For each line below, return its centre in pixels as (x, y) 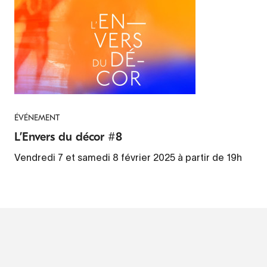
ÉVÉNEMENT (37, 117)
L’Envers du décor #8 (68, 136)
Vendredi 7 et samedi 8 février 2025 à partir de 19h (128, 157)
